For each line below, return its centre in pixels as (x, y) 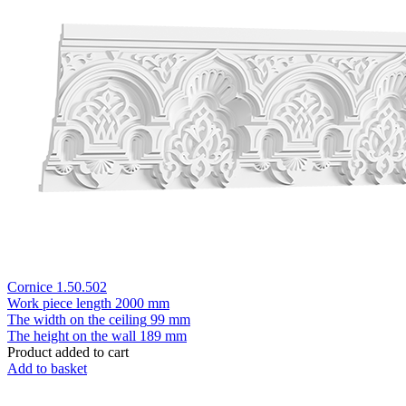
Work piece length (59, 303)
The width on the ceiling (77, 319)
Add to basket (47, 368)
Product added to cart (68, 352)
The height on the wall (72, 335)
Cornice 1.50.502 (57, 286)
